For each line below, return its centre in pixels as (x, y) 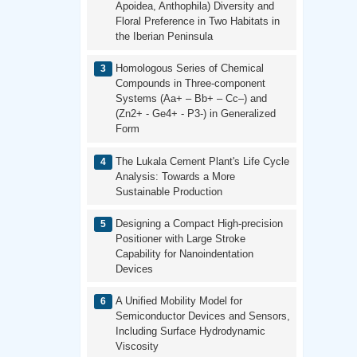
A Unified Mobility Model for (178, 300)
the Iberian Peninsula (164, 37)
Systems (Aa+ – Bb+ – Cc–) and (191, 99)
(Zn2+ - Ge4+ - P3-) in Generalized (195, 114)
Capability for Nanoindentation (184, 253)
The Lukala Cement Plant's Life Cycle (202, 161)
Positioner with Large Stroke (180, 238)
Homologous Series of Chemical (189, 69)
